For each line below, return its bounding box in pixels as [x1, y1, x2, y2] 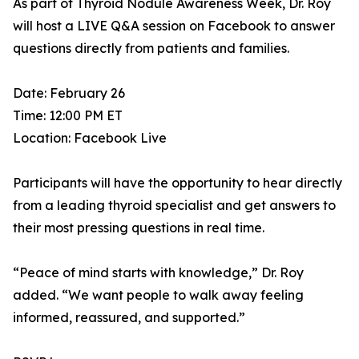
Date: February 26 [13, 85, 125, 102]
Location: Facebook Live [13, 130, 167, 147]
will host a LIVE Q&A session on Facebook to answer [13, 18, 335, 34]
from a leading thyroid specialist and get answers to [13, 197, 336, 214]
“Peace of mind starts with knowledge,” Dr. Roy [13, 264, 304, 281]
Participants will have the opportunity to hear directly [13, 175, 342, 192]
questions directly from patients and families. [13, 40, 289, 57]
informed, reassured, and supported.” [13, 309, 245, 326]
